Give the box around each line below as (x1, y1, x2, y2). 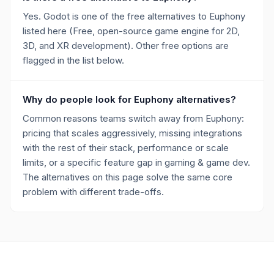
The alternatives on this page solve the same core (23, 171, 232, 183)
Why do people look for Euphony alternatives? (23, 94, 236, 105)
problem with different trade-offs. (23, 186, 164, 198)
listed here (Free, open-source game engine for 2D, (23, 25, 240, 37)
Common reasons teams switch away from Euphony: (23, 113, 244, 124)
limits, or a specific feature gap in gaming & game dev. (23, 157, 250, 168)
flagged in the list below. (23, 54, 124, 66)
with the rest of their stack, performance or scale (23, 142, 229, 154)
